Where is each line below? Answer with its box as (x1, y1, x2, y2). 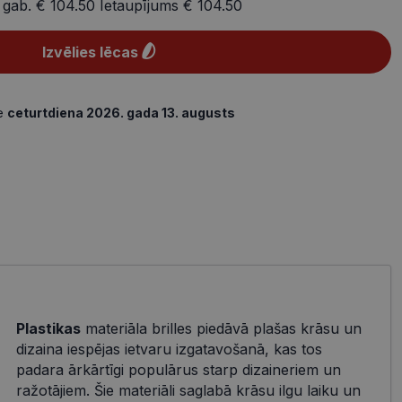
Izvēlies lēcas (41, 43, 138, 62)
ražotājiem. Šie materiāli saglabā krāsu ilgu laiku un (15, 380, 361, 399)
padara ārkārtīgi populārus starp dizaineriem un (15, 360, 341, 379)
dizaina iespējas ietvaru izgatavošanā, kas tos (15, 339, 322, 358)
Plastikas (15, 319, 81, 337)
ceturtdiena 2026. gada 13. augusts (7, 105, 235, 121)
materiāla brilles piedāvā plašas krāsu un (80, 319, 362, 337)
